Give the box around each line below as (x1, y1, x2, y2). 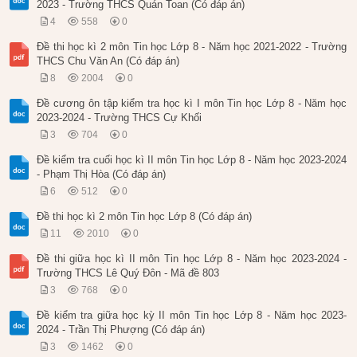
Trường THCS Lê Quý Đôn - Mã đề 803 (37, 267, 220, 280)
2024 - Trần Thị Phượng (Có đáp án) (37, 324, 206, 336)
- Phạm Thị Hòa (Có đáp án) (37, 168, 167, 181)
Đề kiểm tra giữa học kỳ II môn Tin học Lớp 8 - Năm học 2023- (37, 309, 347, 322)
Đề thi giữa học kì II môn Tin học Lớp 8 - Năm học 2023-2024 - (37, 253, 347, 265)
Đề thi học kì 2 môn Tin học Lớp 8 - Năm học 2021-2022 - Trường (37, 41, 347, 53)
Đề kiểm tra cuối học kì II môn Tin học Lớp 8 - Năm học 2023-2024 (37, 154, 347, 167)
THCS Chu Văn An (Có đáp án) (37, 55, 180, 68)
